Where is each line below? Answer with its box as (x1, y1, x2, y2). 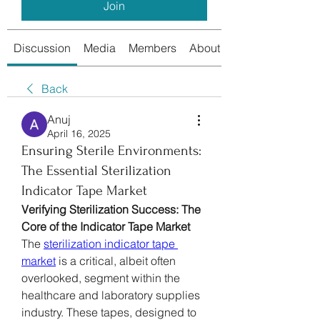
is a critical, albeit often (56, 253, 176, 268)
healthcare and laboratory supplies (21, 287, 200, 302)
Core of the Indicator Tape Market (21, 219, 190, 234)
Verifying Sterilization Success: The (21, 201, 201, 216)
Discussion (14, 40, 71, 55)
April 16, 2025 (47, 126, 111, 140)
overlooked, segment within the (21, 270, 180, 285)
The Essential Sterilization (21, 162, 171, 179)
